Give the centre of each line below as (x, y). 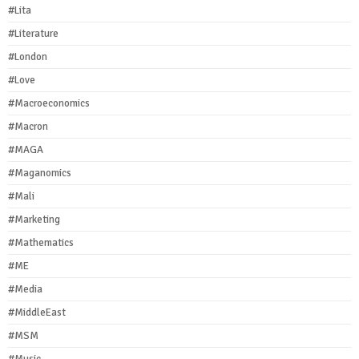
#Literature (33, 33)
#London (28, 56)
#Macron (28, 126)
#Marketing (34, 219)
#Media (25, 289)
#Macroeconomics (49, 103)
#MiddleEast (37, 312)
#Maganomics (40, 173)
